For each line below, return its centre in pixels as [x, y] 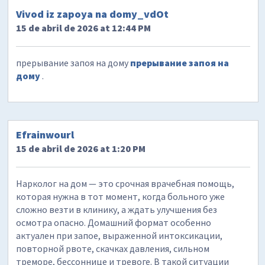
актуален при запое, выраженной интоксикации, [119, 236]
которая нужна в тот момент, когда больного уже [121, 197]
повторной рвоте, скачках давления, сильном [113, 249]
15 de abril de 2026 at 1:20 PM [81, 149]
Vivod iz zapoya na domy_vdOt [93, 14]
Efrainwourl [45, 135]
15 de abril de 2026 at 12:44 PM [84, 28]
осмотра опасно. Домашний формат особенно [114, 223]
